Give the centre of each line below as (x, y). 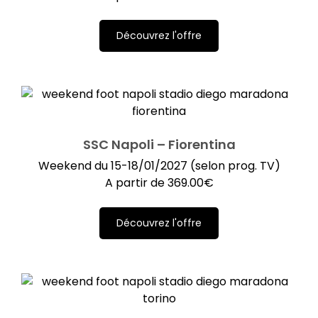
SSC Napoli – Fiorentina (159, 144)
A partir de (136, 182)
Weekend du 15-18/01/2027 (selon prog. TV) (159, 165)
